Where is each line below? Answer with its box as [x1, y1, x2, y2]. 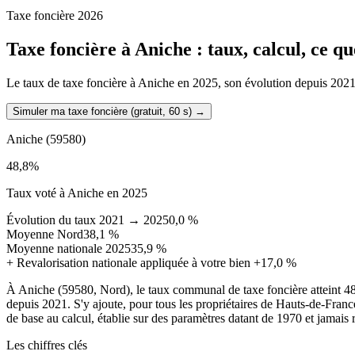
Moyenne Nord [6, 227, 83, 241]
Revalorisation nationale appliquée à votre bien [13, 255, 254, 269]
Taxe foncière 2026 [6, 8, 103, 22]
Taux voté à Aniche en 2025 [6, 185, 147, 200]
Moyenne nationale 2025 [6, 241, 131, 255]
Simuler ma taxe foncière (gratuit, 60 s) [13, 105, 192, 117]
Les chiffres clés [6, 338, 87, 352]
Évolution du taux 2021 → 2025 [6, 212, 169, 227]
